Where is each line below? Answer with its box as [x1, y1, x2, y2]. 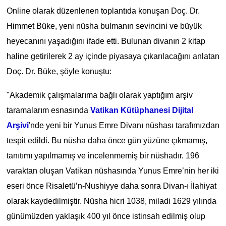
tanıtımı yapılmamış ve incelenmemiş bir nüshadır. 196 [6, 151, 199, 160]
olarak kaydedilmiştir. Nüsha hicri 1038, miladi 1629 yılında [6, 196, 216, 205]
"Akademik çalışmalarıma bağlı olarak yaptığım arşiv [6, 90, 193, 99]
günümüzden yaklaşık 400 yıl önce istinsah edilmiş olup [6, 211, 205, 220]
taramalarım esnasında [6, 105, 90, 115]
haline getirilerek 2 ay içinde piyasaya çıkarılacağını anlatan [6, 51, 219, 61]
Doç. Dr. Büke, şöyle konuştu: [6, 67, 111, 76]
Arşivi [6, 121, 29, 130]
